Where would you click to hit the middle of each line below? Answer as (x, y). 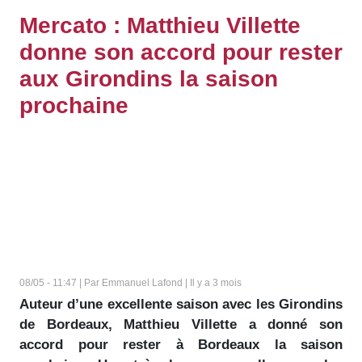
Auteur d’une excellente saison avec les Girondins (181, 304)
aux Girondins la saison (149, 79)
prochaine (74, 105)
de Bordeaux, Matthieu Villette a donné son (181, 324)
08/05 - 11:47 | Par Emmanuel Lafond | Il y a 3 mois (130, 283)
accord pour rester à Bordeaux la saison (181, 345)
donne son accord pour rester (181, 52)
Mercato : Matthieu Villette (160, 25)
